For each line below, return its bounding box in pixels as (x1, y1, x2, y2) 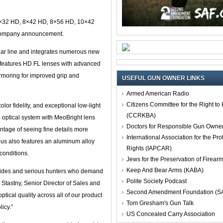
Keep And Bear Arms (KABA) (126, 166, 204, 174)
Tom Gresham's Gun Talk (126, 199, 194, 207)
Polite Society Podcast (126, 177, 187, 185)
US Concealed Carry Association (126, 210, 215, 218)
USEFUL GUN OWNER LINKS (122, 74, 205, 82)
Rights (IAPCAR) (126, 144, 172, 152)
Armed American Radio (126, 90, 189, 97)
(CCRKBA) (126, 111, 156, 119)
